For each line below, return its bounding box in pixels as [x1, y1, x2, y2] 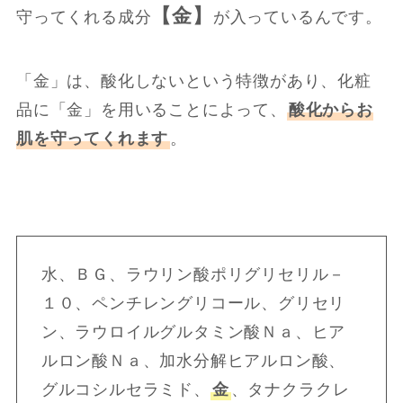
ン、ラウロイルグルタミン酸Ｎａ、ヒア [40, 323, 346, 342]
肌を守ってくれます [15, 129, 169, 148]
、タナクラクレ [230, 381, 350, 399]
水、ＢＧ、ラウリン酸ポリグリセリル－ [40, 265, 346, 284]
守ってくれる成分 [15, 8, 152, 27]
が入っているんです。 [212, 8, 382, 27]
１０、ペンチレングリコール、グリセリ [40, 294, 346, 313]
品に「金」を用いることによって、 [15, 100, 287, 119]
